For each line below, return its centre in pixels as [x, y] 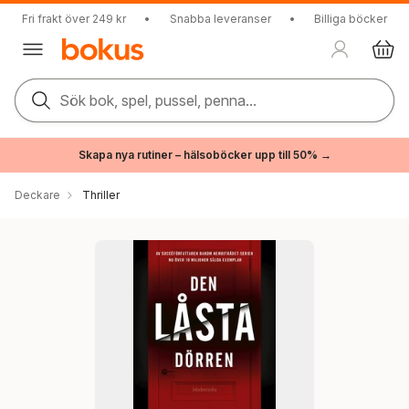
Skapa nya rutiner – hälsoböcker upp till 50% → [204, 155]
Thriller [101, 195]
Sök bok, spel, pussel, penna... [158, 100]
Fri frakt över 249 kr [74, 19]
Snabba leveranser [220, 19]
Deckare [37, 195]
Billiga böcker [351, 19]
